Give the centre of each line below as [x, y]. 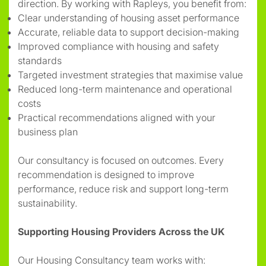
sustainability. [47, 203]
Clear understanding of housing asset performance [129, 18]
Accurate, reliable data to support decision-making [129, 32]
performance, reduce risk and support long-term [123, 189]
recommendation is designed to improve [106, 174]
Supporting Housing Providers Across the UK [121, 231]
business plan [48, 132]
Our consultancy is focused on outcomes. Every [121, 160]
